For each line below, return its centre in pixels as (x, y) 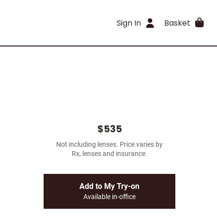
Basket (177, 23)
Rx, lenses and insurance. (109, 154)
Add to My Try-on (109, 186)
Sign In (129, 23)
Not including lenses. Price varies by (109, 145)
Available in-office (109, 197)
